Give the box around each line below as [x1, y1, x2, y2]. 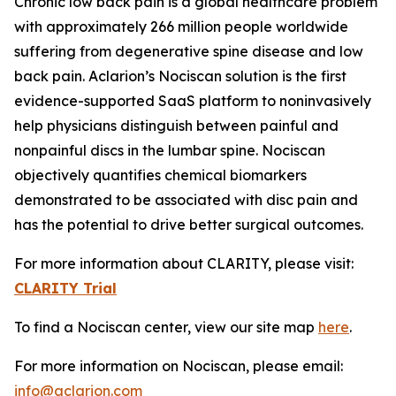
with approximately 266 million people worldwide [14, 18, 348, 36]
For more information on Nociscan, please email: [14, 357, 343, 376]
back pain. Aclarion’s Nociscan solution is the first [14, 67, 346, 86]
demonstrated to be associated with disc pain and [14, 191, 358, 209]
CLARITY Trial [14, 279, 117, 298]
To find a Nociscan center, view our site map [14, 318, 318, 337]
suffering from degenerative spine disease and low [14, 42, 363, 61]
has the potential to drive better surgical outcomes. [14, 216, 363, 234]
